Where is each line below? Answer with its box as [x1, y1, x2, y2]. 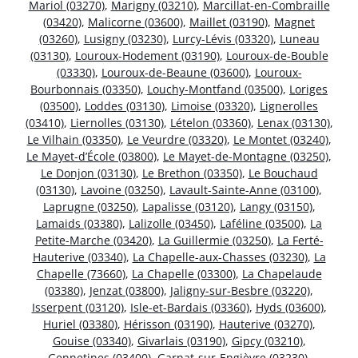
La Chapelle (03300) [131, 265, 236, 281]
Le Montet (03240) [233, 131, 328, 147]
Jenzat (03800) [89, 282, 164, 298]
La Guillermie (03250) [157, 232, 271, 248]
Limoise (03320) [171, 97, 253, 113]
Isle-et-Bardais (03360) [129, 299, 249, 315]
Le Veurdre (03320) [126, 131, 227, 147]
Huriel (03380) [42, 316, 117, 332]
